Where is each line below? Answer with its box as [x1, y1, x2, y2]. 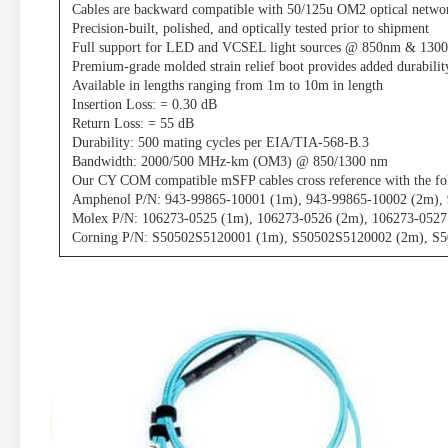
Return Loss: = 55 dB [72, 116, 194, 132]
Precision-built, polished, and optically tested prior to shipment [72, 21, 429, 37]
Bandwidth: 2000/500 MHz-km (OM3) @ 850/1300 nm [72, 154, 388, 170]
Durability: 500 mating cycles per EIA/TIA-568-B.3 [72, 135, 369, 151]
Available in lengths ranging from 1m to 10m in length [72, 78, 383, 94]
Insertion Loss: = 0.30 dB [72, 97, 217, 113]
